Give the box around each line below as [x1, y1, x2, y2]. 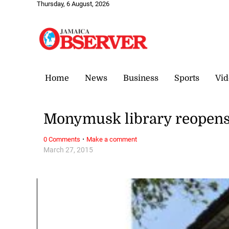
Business [123, 73, 158, 83]
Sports [174, 73, 199, 83]
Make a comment [86, 135, 138, 143]
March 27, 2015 [43, 145, 94, 154]
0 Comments [43, 135, 81, 143]
